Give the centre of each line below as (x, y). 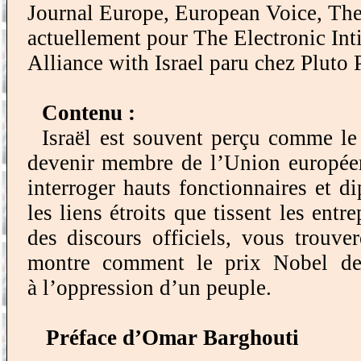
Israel (179, 63)
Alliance (68, 63)
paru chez (252, 63)
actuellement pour (110, 38)
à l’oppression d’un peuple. (149, 288)
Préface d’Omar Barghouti (173, 338)
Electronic (279, 38)
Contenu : (89, 113)
